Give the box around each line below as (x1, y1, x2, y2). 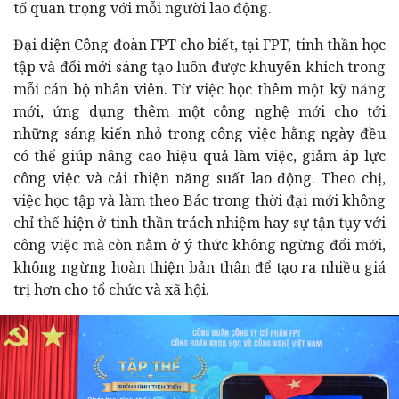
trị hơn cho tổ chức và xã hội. (13, 279, 209, 299)
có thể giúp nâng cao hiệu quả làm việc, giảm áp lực (13, 145, 386, 166)
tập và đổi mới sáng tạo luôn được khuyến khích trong (13, 56, 386, 77)
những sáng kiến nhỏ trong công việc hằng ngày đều (13, 123, 386, 143)
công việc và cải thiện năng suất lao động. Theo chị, (13, 167, 386, 188)
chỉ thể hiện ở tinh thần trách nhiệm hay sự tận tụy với (13, 212, 386, 232)
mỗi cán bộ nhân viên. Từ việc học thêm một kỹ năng (13, 78, 386, 99)
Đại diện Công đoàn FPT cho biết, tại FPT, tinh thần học (13, 34, 386, 54)
